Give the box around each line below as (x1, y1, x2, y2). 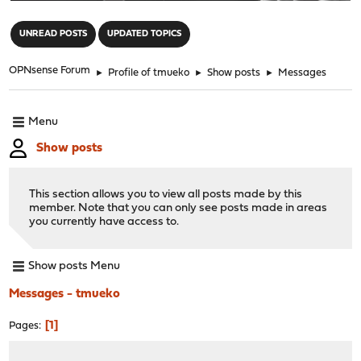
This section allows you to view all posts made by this (29, 188, 303, 201)
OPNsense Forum (9, 64, 91, 76)
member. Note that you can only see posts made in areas (29, 201, 328, 214)
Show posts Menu (28, 260, 121, 273)
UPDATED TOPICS (107, 29, 182, 39)
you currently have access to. (29, 215, 180, 228)
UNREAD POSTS (19, 29, 88, 39)
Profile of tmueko (108, 67, 190, 78)
